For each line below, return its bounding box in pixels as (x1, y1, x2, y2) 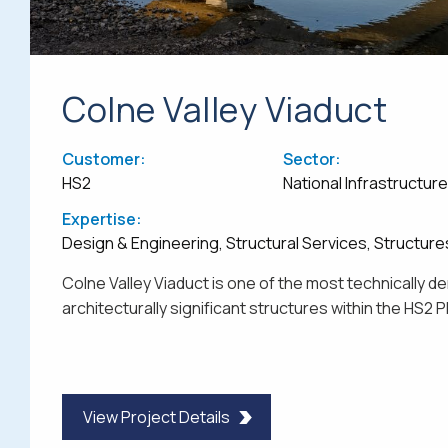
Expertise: (62, 207, 142, 230)
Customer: (62, 147, 146, 170)
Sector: (282, 147, 341, 170)
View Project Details (83, 406, 230, 429)
